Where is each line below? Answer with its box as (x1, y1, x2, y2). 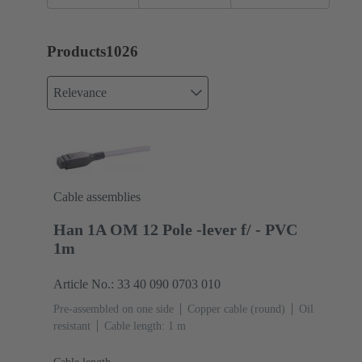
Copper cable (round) (187, 302, 285, 315)
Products (47, 43, 106, 61)
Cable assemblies (53, 189, 141, 204)
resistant (53, 319, 90, 332)
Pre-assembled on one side (53, 302, 174, 315)
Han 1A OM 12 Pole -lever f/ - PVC (53, 220, 297, 238)
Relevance (53, 86, 107, 100)
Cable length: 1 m (104, 319, 186, 332)
